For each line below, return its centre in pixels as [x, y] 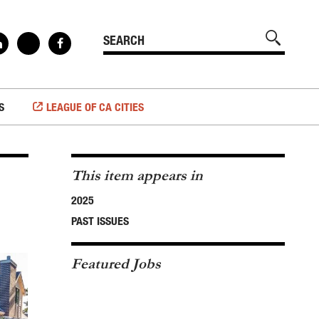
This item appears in [137, 176]
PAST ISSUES [100, 221]
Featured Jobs [116, 264]
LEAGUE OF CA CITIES [95, 107]
